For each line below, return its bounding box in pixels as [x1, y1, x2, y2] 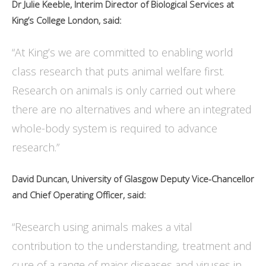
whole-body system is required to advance [12, 121, 217, 136]
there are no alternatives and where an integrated [12, 102, 252, 117]
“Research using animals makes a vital [12, 220, 192, 235]
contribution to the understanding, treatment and [12, 239, 252, 254]
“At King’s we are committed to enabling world [12, 45, 233, 60]
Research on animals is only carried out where [12, 83, 236, 98]
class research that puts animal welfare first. [12, 64, 224, 79]
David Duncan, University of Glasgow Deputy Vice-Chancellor [12, 173, 254, 185]
